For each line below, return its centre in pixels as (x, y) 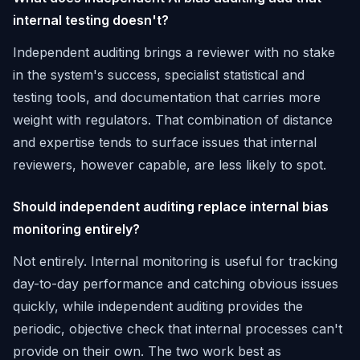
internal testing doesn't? (91, 20)
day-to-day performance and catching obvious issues (176, 284)
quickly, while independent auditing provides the (158, 306)
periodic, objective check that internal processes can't (178, 329)
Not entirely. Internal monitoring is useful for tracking (175, 261)
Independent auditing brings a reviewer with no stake (174, 52)
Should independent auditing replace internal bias (171, 207)
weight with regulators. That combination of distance (173, 120)
